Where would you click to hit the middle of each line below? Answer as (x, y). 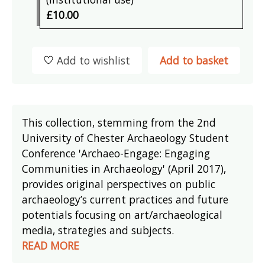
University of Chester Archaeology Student (126, 138)
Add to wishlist (93, 60)
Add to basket (194, 60)
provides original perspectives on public (119, 184)
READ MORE (51, 245)
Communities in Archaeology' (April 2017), (124, 168)
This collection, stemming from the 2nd (119, 122)
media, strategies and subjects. (98, 230)
